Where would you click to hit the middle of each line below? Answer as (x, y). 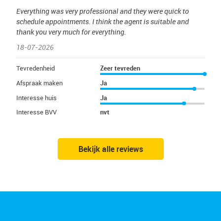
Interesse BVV (37, 112)
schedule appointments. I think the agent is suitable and (103, 21)
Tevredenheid (36, 68)
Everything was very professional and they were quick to (103, 11)
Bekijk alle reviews (110, 149)
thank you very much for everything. (71, 32)
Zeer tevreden (120, 68)
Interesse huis (37, 97)
